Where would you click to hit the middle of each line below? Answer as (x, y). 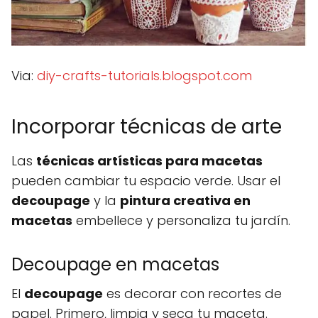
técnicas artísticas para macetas (149, 160)
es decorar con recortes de (192, 293)
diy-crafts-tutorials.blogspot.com (144, 75)
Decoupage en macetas (115, 264)
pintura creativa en (185, 200)
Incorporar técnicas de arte (147, 126)
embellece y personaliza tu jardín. (181, 220)
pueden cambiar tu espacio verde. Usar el (146, 180)
